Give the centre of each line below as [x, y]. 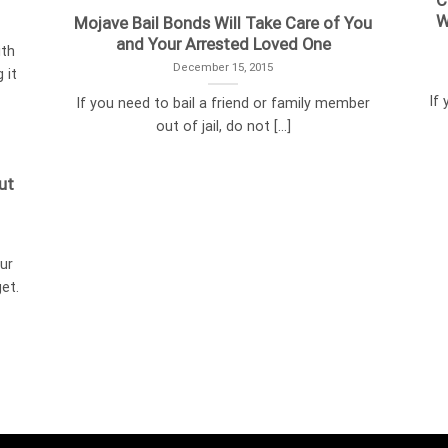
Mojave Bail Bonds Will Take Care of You [223, 23]
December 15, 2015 [223, 66]
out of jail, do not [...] [223, 127]
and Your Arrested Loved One [223, 44]
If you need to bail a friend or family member [223, 104]
